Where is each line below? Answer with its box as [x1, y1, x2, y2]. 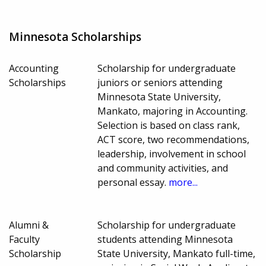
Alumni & [9, 218, 49, 232]
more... [169, 175, 198, 189]
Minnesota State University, [97, 90, 221, 103]
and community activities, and [97, 161, 229, 175]
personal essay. [97, 175, 169, 189]
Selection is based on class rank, [97, 118, 240, 132]
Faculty [9, 232, 40, 246]
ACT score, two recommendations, [97, 132, 250, 146]
